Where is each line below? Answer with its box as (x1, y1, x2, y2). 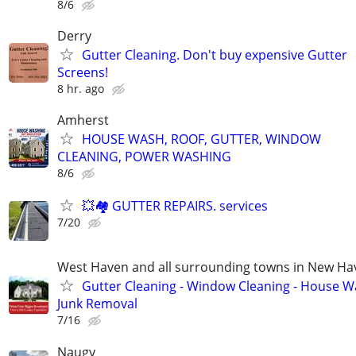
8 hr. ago (57, 80, 104, 96)
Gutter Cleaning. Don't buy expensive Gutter (82, 45, 347, 64)
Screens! (57, 63, 108, 81)
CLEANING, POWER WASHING (57, 148, 231, 166)
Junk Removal (57, 295, 137, 313)
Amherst (57, 111, 109, 130)
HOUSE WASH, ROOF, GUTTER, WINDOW (82, 130, 321, 149)
